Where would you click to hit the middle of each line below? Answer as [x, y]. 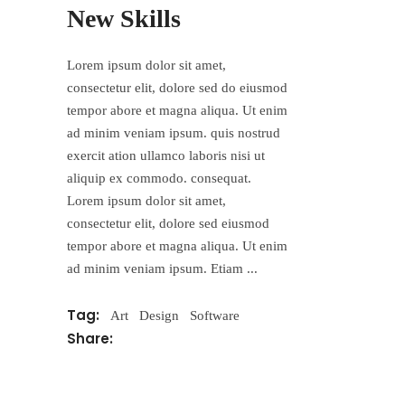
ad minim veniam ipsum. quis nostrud [174, 132]
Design [159, 316]
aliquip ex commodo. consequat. [159, 178]
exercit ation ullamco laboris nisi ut [166, 155]
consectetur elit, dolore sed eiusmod [168, 223]
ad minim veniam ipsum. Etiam [157, 268]
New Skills [124, 18]
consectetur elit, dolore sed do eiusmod [177, 87]
